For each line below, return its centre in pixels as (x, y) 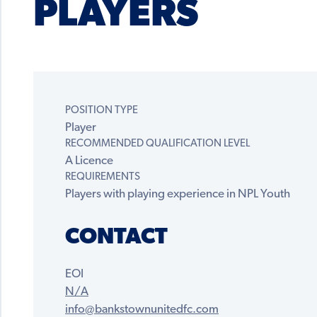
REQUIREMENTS (103, 178)
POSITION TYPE (102, 111)
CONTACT (116, 238)
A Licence (89, 161)
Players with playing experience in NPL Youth (178, 195)
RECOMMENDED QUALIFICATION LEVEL (157, 144)
